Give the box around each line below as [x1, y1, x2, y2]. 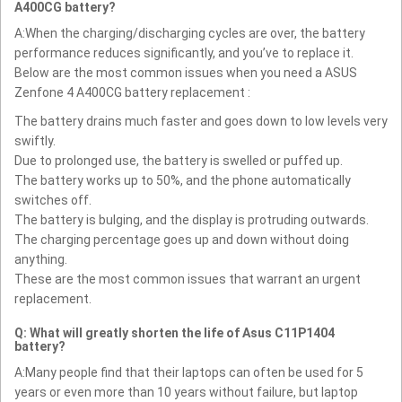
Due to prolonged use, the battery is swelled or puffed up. [14, 153, 343, 168]
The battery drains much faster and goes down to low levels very [14, 113, 388, 128]
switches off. [14, 192, 92, 207]
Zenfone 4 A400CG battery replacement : [14, 84, 250, 100]
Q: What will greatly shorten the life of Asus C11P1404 [14, 325, 335, 340]
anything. [14, 251, 67, 267]
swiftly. [14, 133, 56, 148]
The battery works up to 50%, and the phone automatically [14, 172, 351, 188]
